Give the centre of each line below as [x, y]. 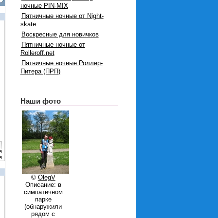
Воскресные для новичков [60, 34]
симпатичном [43, 192]
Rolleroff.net [37, 53]
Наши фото [40, 101]
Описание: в [43, 185]
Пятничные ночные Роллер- [62, 63]
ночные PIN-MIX [44, 5]
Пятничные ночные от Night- [62, 16]
